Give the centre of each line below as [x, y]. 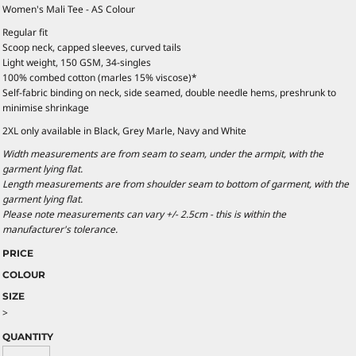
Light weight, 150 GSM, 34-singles [77, 62]
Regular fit [25, 32]
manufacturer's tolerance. [61, 229]
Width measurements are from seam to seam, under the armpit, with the [163, 153]
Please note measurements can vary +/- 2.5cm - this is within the [144, 214]
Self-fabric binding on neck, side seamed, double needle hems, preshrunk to [169, 92]
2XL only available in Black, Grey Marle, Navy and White [124, 130]
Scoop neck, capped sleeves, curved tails [92, 47]
